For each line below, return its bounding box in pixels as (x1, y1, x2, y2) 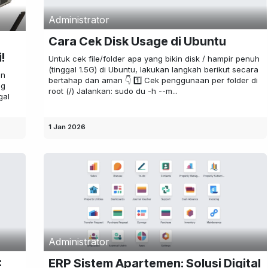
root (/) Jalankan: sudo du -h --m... (48, 86, 178, 96)
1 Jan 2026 (48, 123, 86, 132)
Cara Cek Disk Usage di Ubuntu (48, 34, 226, 49)
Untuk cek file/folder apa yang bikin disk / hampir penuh (48, 54, 260, 64)
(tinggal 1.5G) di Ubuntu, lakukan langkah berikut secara (48, 65, 258, 75)
